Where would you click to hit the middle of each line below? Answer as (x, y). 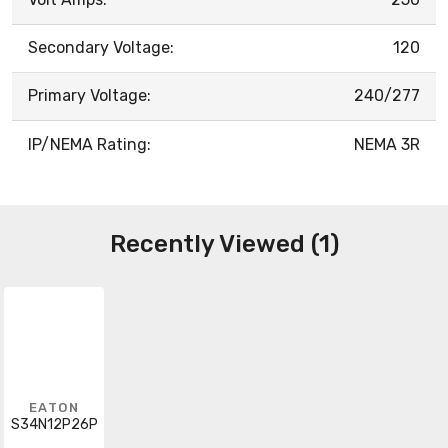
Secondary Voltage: (101, 47)
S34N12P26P (54, 424)
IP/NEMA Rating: (89, 144)
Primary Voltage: (89, 95)
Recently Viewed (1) (224, 243)
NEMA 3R (387, 144)
